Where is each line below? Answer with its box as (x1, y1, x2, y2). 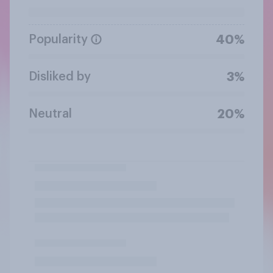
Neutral (29, 107, 72, 120)
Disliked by (29, 70, 91, 83)
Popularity (29, 33, 88, 46)
